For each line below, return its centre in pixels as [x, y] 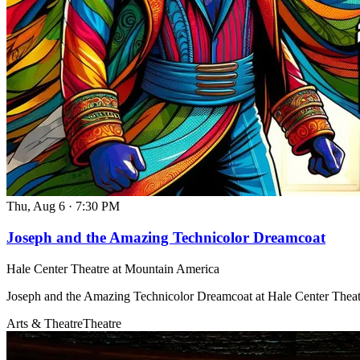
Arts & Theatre [45, 323]
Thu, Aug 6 [36, 207]
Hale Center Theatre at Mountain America [113, 268]
